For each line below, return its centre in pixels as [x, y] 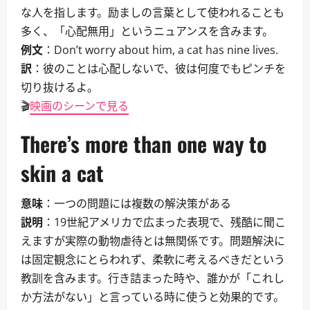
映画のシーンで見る [79, 106]
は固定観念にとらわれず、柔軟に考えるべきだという [153, 259]
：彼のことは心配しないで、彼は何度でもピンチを [159, 69]
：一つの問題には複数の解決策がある [137, 203]
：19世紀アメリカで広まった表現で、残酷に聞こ [164, 222]
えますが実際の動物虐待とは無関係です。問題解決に [153, 241]
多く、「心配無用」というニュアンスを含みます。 [147, 31]
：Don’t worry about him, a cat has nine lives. [161, 50]
